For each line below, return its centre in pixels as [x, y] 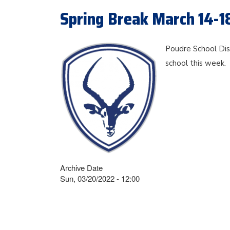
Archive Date [81, 167]
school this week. [196, 63]
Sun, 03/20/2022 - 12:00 [100, 178]
